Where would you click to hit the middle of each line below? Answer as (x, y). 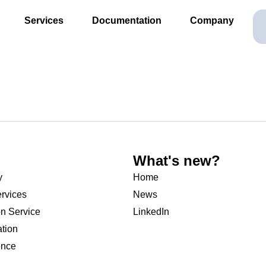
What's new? (177, 161)
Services (44, 20)
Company (212, 20)
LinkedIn (151, 212)
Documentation (127, 20)
